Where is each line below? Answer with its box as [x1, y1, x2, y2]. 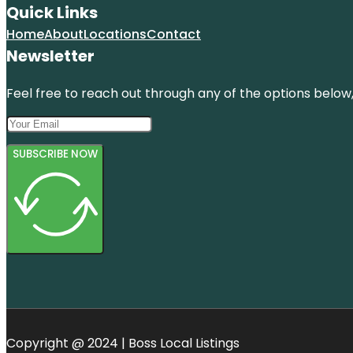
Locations [84, 25, 147, 44]
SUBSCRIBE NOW [13, 147, 98, 162]
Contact [147, 25, 201, 44]
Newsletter [6, 45, 95, 68]
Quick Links [6, 2, 98, 24]
